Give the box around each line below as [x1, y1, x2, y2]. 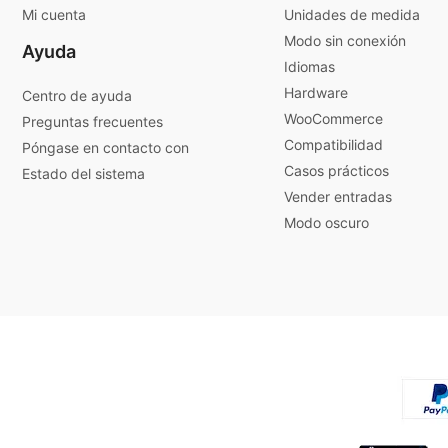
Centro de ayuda [22, 86, 132, 104]
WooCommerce [284, 109, 383, 127]
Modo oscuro [284, 213, 369, 231]
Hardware [284, 83, 348, 101]
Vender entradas [284, 187, 392, 205]
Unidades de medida [284, 5, 420, 23]
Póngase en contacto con [22, 138, 189, 156]
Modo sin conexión [284, 31, 406, 49]
